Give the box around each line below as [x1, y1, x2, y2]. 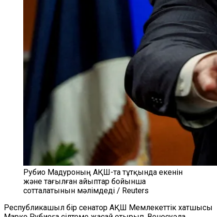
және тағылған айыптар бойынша [23, 177, 146, 186]
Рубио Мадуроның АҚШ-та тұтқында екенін [23, 168, 183, 177]
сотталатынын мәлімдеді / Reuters [23, 186, 149, 195]
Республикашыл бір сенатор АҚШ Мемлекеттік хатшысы [4, 203, 213, 212]
